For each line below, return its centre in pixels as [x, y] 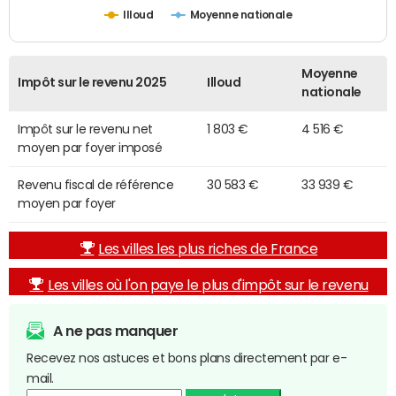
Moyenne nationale [241, 16]
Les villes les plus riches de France [208, 249]
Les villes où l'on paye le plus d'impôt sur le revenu [208, 285]
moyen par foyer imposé [90, 148]
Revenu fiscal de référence [96, 185]
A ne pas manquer [116, 331]
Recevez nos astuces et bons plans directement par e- [187, 358]
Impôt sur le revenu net [85, 129]
